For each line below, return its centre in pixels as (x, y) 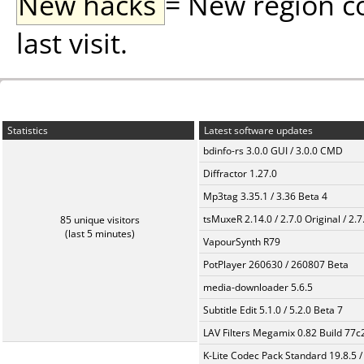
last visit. (72, 43)
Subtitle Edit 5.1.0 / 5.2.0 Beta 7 (273, 310)
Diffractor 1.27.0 (240, 173)
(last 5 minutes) (100, 234)
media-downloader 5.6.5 (258, 287)
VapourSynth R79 (242, 242)
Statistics (26, 130)
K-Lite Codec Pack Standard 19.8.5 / (283, 355)
